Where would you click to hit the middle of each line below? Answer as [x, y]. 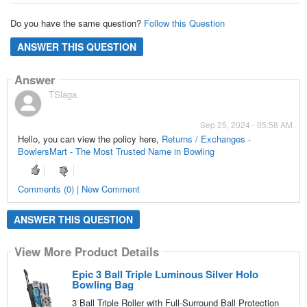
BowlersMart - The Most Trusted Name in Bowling [116, 151]
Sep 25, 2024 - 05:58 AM [247, 125]
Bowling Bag [102, 284]
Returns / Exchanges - [206, 139]
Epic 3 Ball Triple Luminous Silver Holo [165, 274]
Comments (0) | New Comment [78, 188]
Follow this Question [184, 23]
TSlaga [62, 95]
